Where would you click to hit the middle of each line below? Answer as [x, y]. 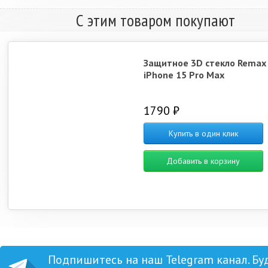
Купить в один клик [203, 133]
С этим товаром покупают [156, 20]
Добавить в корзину [203, 161]
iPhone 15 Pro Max [184, 75]
